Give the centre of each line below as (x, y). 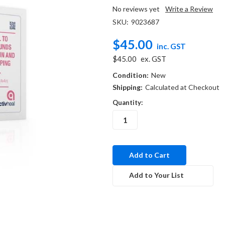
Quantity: (128, 102)
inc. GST (171, 46)
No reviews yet (136, 9)
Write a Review (189, 9)
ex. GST (153, 59)
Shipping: (128, 87)
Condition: (131, 75)
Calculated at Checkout (182, 87)
